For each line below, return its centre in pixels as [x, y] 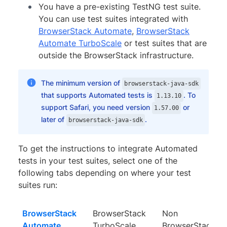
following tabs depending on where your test [105, 173]
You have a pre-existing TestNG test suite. [120, 6]
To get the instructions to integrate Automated [108, 148]
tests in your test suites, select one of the [98, 160]
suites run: [38, 185]
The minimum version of [81, 83]
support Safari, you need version [96, 107]
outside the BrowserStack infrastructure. [116, 55]
